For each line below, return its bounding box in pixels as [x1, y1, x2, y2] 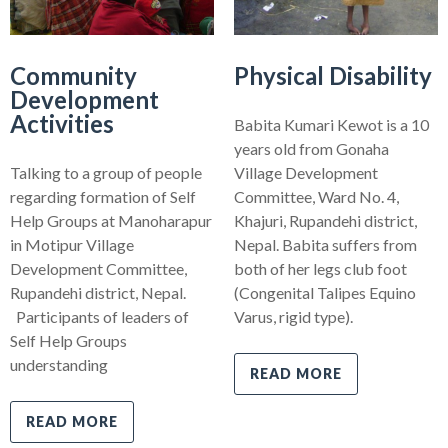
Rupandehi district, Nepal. [10, 283, 210, 303]
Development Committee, [10, 259, 187, 279]
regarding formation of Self [10, 187, 196, 207]
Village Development [234, 163, 378, 183]
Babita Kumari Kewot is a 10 [234, 115, 429, 135]
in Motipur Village [10, 235, 134, 255]
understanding [10, 355, 108, 375]
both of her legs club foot [234, 259, 407, 279]
